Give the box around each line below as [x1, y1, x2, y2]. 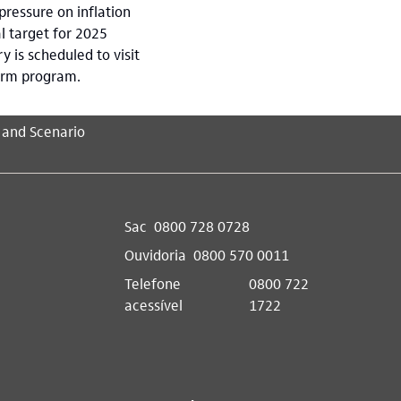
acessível [124, 294, 183, 314]
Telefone [124, 273, 181, 293]
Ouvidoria [124, 244, 186, 264]
